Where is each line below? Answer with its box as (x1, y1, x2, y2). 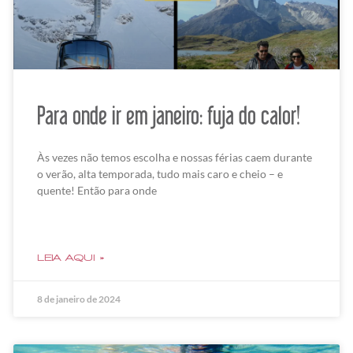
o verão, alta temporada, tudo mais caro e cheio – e (37, 167, 284, 181)
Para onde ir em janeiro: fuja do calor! (37, 101, 301, 130)
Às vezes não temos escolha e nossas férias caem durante (37, 150, 313, 165)
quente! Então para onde (37, 184, 158, 198)
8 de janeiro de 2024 (37, 293, 121, 306)
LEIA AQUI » (37, 253, 106, 263)
